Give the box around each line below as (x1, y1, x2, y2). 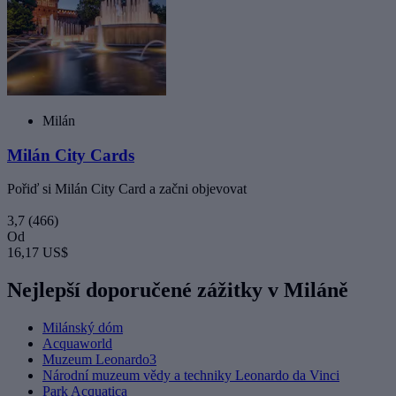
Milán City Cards (7, 145, 134, 164)
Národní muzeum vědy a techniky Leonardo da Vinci (42, 368, 339, 384)
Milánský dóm (42, 320, 123, 336)
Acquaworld (42, 336, 112, 352)
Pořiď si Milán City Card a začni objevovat (7, 181, 247, 197)
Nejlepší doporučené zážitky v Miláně (7, 278, 348, 302)
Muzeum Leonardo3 (42, 352, 156, 368)
